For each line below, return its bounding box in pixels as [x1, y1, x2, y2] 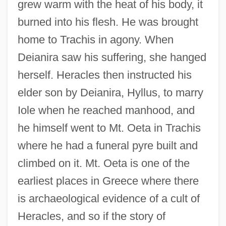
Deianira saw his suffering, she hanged [17, 51, 206, 64]
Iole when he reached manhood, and [17, 104, 195, 117]
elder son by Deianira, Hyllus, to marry [17, 86, 203, 99]
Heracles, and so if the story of [17, 210, 165, 223]
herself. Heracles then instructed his [17, 69, 192, 82]
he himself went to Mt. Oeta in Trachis [17, 122, 201, 135]
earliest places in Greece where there [17, 175, 199, 188]
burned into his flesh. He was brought [17, 16, 198, 29]
